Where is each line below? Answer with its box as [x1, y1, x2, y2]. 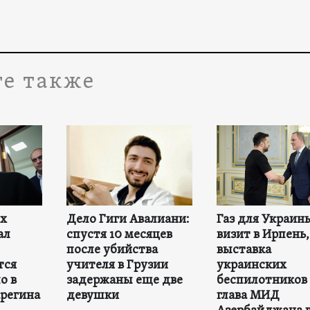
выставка [216, 242, 271, 259]
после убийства [66, 242, 158, 259]
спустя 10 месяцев [66, 227, 172, 244]
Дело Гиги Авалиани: [66, 212, 189, 228]
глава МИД [216, 288, 280, 304]
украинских [216, 257, 286, 274]
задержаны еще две [66, 273, 183, 289]
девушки [66, 288, 119, 304]
